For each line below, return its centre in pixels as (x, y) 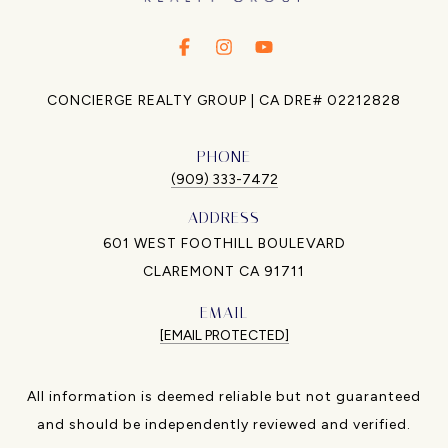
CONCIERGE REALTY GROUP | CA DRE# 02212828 (224, 100)
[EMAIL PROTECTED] (224, 335)
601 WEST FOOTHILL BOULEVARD (224, 243)
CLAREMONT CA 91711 (224, 271)
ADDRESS (224, 217)
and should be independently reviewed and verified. (224, 424)
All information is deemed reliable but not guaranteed (224, 396)
